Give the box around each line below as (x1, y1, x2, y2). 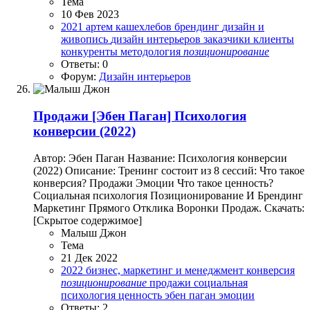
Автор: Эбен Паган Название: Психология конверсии (33, 152, 287, 164)
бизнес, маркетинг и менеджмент (86, 264, 246, 276)
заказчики (203, 33, 253, 46)
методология (120, 46, 183, 58)
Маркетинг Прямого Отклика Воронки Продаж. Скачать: (33, 201, 304, 214)
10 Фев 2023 (61, 8, 119, 21)
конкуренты (61, 46, 120, 58)
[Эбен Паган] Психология (92, 108, 246, 123)
